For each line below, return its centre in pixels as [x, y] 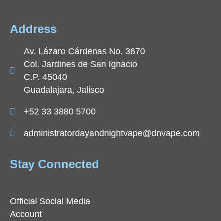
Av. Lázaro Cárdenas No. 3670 [84, 52]
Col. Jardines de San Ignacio [80, 64]
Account [26, 214]
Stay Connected [55, 164]
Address [33, 29]
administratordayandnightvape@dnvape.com [111, 133]
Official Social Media [50, 202]
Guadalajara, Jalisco [64, 90]
